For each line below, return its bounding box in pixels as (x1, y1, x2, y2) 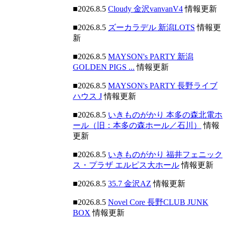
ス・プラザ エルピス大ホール (73, 161, 179, 169)
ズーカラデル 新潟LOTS (108, 23, 195, 32)
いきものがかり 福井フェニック (108, 150, 222, 159)
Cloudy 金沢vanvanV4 (108, 5, 183, 13)
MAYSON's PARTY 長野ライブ (108, 81, 217, 90)
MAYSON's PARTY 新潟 (108, 52, 193, 61)
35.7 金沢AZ (108, 179, 151, 188)
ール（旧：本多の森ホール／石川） (73, 121, 201, 130)
